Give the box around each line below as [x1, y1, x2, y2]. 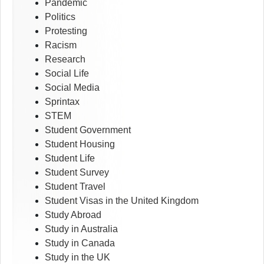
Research [45, 54, 85, 65]
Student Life [45, 153, 95, 164]
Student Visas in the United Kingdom [45, 196, 199, 206]
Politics [45, 12, 75, 22]
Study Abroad [45, 210, 101, 220]
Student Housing [45, 139, 115, 150]
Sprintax [45, 97, 80, 107]
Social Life [45, 68, 89, 79]
